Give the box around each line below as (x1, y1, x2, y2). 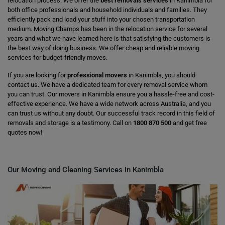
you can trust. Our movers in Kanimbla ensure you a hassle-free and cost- (8, 90, 214, 98)
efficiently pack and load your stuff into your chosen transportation (8, 16, 195, 23)
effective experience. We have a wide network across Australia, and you (8, 100, 211, 107)
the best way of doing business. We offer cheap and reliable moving (8, 44, 199, 52)
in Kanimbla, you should (127, 71, 195, 79)
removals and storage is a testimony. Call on (8, 119, 133, 127)
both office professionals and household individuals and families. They (8, 6, 207, 14)
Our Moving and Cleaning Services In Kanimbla (8, 165, 164, 174)
